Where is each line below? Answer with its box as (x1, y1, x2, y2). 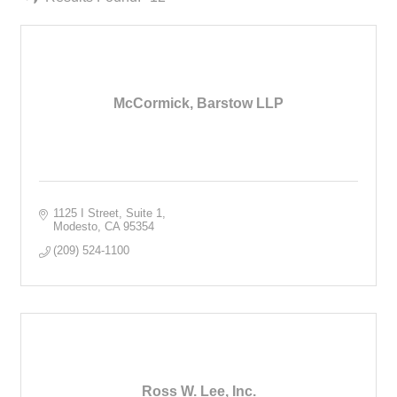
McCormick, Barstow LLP (113, 95, 284, 111)
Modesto (53, 219, 98, 233)
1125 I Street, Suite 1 (53, 206, 163, 220)
